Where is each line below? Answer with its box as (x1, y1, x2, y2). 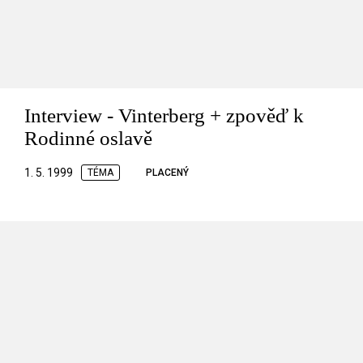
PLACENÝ (146, 166, 189, 178)
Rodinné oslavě (24, 126, 152, 149)
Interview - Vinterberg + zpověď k (24, 104, 304, 126)
